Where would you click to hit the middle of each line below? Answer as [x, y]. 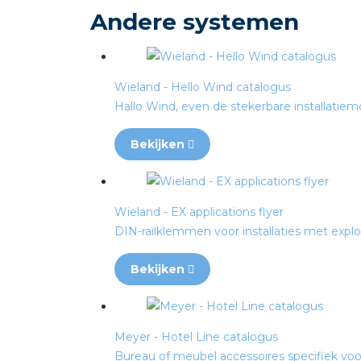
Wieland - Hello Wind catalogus [203, 87]
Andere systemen [195, 22]
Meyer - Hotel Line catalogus [196, 337]
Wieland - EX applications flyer [199, 212]
